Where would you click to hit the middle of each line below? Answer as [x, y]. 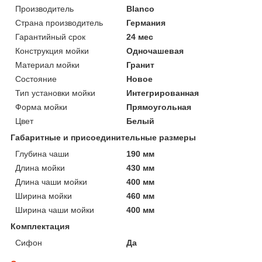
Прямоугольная [159, 107]
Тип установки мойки [55, 93]
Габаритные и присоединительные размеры [103, 137]
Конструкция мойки [52, 51]
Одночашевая [155, 51]
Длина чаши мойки [51, 182]
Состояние [36, 79]
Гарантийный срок [50, 37]
